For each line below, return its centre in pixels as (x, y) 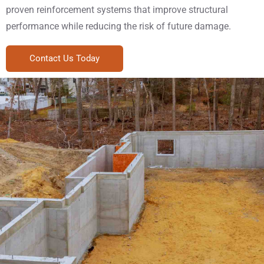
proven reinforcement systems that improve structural (117, 10)
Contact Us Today (65, 58)
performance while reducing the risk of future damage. (118, 26)
